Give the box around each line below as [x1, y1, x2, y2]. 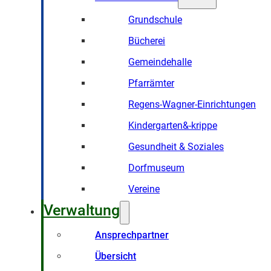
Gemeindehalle [128, 56, 192, 68]
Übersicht [95, 250, 136, 262]
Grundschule [128, 14, 182, 25]
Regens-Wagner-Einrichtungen [128, 99, 256, 110]
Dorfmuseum [128, 162, 184, 174]
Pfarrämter [128, 77, 174, 89]
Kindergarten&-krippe [128, 120, 217, 131]
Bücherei [128, 35, 165, 47]
